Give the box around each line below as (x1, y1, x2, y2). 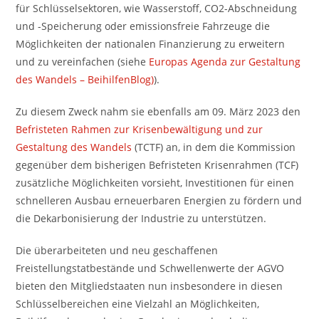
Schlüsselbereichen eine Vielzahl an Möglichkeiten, (16, 297, 260, 310)
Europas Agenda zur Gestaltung (149, 55, 301, 68)
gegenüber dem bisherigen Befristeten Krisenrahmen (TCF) (16, 158, 299, 172)
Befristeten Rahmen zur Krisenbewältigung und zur (16, 122, 263, 136)
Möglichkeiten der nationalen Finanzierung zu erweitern (16, 37, 286, 51)
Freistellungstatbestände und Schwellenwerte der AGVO (16, 261, 285, 275)
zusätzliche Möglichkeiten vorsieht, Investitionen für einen (16, 176, 295, 189)
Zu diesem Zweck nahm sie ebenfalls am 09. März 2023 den (16, 105, 301, 118)
